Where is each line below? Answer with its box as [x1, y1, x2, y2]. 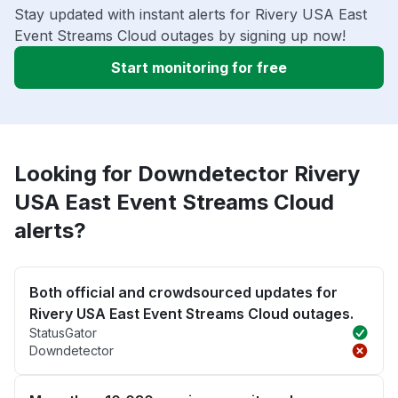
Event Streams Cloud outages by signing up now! [14, 27, 346, 45]
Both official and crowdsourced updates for [29, 283, 338, 302]
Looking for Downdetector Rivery [14, 161, 360, 187]
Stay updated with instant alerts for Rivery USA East [14, 5, 367, 24]
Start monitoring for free [111, 59, 287, 77]
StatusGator [29, 325, 97, 341]
